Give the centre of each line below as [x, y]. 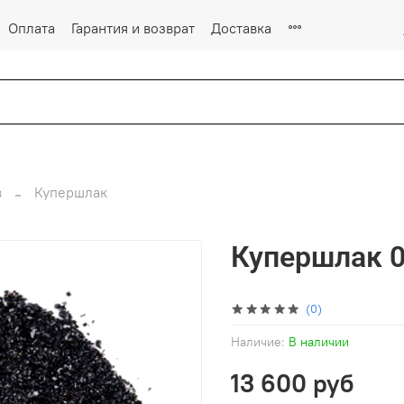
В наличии [319, 341]
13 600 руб [292, 383]
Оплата [32, 28]
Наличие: [258, 341]
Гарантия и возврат [133, 28]
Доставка [241, 28]
